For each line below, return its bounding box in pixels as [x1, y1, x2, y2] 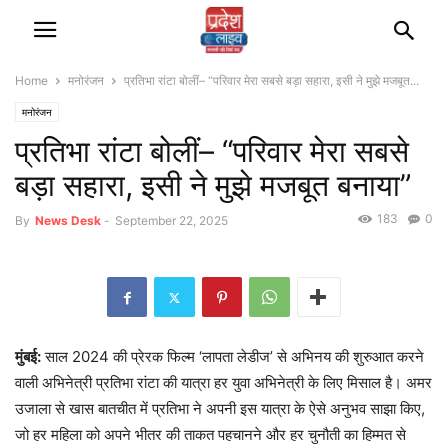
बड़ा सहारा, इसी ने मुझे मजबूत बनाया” [15, 167, 411, 203]
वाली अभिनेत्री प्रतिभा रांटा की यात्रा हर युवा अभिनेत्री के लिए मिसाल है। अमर [15, 373, 432, 393]
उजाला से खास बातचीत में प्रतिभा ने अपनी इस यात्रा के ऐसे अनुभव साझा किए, [15, 399, 425, 419]
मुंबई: [15, 347, 41, 367]
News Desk [35, 213, 101, 228]
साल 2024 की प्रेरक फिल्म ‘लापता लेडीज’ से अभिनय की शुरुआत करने [41, 347, 424, 367]
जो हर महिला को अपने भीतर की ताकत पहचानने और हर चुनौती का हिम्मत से [15, 425, 406, 445]
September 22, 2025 [115, 213, 228, 228]
